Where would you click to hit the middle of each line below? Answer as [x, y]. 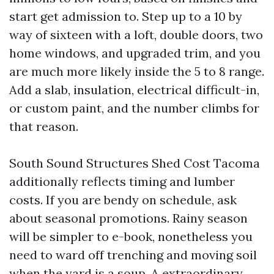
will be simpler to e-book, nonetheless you [131, 236]
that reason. [44, 126]
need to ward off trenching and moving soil [133, 254]
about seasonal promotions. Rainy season [128, 218]
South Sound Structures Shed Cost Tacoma [135, 163]
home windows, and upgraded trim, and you [135, 53]
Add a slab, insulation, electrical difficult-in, [134, 89]
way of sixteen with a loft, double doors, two [136, 34]
